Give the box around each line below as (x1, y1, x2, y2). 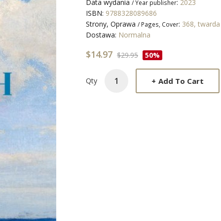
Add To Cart (158, 75, 204, 86)
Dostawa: (86, 30, 118, 39)
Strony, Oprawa (86, 19, 138, 29)
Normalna (118, 30, 150, 39)
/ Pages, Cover (138, 20, 179, 28)
